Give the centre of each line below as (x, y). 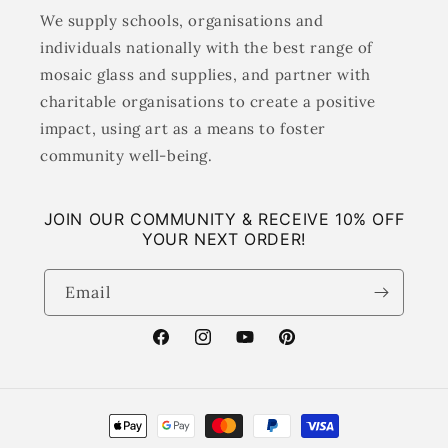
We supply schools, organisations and (182, 20)
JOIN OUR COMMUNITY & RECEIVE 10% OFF (224, 219)
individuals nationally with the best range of (207, 47)
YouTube (265, 347)
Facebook (183, 347)
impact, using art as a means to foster (183, 128)
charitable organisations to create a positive (208, 101)
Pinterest (308, 347)
